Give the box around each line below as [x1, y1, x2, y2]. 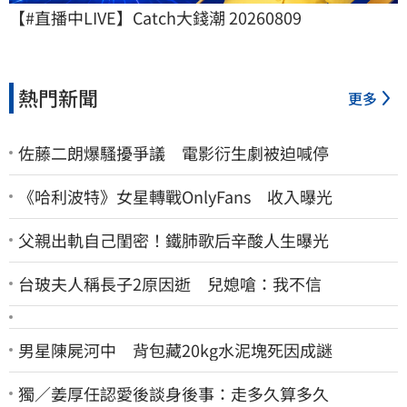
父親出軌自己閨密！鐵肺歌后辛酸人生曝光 [18, 227, 329, 252]
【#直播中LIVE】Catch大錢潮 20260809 [9, 5, 302, 29]
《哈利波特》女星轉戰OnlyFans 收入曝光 [18, 184, 333, 208]
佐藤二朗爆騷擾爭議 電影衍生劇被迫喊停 [18, 140, 329, 164]
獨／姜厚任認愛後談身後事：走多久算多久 [18, 381, 329, 405]
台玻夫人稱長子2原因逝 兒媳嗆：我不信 [18, 271, 322, 295]
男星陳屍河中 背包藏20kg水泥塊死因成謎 [18, 337, 333, 362]
